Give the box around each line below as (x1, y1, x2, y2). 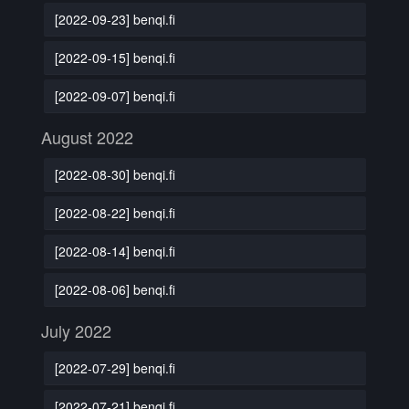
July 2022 (41, 319, 111, 342)
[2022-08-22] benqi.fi (54, 203, 175, 222)
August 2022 (41, 125, 133, 149)
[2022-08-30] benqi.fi (54, 164, 175, 184)
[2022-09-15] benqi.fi (54, 47, 175, 67)
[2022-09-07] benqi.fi (54, 86, 175, 105)
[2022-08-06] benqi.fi (54, 279, 175, 299)
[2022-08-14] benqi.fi (54, 241, 175, 260)
